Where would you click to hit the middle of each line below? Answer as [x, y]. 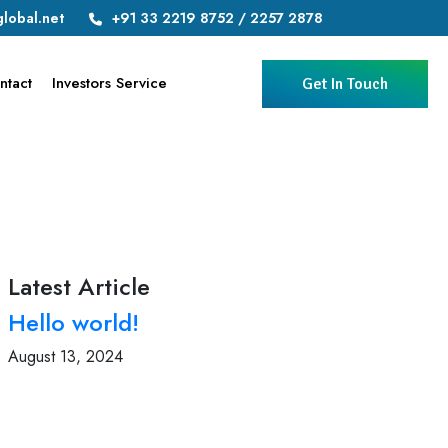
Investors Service [109, 83]
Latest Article [78, 286]
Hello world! [73, 322]
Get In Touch [345, 83]
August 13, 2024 [65, 356]
